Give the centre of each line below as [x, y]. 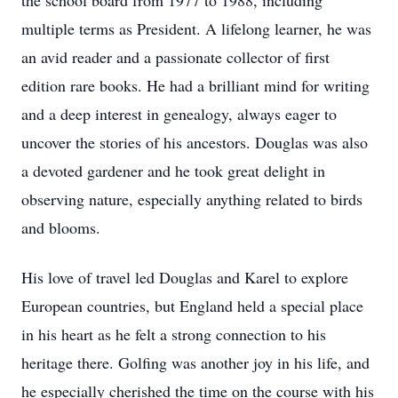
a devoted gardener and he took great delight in [173, 171]
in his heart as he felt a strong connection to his [174, 334]
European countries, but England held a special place [192, 306]
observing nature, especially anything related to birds [192, 199]
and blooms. [61, 227]
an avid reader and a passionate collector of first [175, 57]
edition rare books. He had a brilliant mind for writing [195, 85]
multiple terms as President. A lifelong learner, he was [196, 28]
